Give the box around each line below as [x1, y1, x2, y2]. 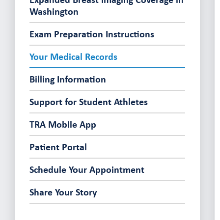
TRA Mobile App [29, 117, 96, 131]
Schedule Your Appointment [29, 163, 144, 176]
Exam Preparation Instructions [29, 27, 154, 40]
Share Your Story [29, 185, 97, 198]
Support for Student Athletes [29, 95, 148, 108]
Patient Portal [29, 140, 87, 153]
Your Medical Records [29, 50, 117, 63]
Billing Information [29, 72, 106, 85]
